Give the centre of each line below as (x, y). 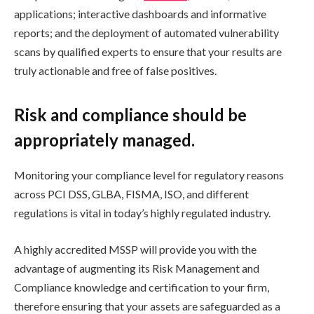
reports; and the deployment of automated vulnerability (146, 32)
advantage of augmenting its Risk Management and (137, 268)
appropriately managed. (104, 140)
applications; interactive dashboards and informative (140, 13)
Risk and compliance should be (130, 115)
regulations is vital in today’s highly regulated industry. (142, 213)
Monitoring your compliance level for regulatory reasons (149, 175)
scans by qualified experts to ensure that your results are (148, 51)
